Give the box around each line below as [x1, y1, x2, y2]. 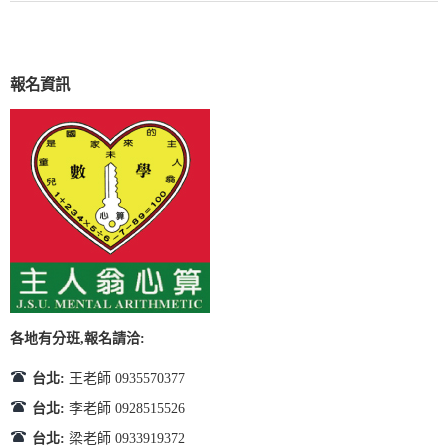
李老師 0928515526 [69, 400, 185, 416]
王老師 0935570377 [69, 370, 185, 386]
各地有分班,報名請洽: [10, 330, 145, 346]
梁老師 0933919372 [69, 430, 185, 446]
